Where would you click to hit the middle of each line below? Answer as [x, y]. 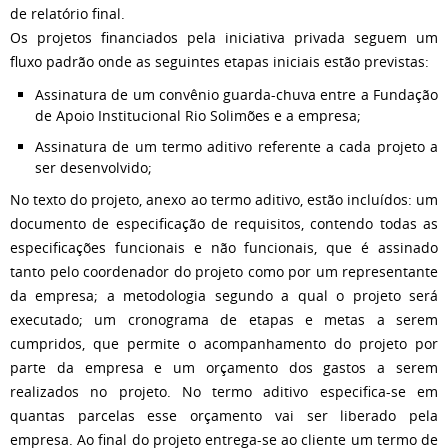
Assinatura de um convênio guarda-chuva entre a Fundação [236, 94]
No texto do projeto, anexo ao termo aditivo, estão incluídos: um [224, 199]
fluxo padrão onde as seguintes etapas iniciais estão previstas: [219, 61]
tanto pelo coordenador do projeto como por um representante [224, 271]
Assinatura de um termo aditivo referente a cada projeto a [236, 146]
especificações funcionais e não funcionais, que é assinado [224, 247]
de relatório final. [67, 13]
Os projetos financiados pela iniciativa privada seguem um [224, 37]
